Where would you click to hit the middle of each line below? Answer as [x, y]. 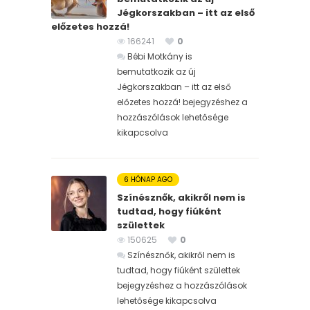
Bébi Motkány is [160, 56]
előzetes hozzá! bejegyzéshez [178, 102]
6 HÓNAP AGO [148, 179]
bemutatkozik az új [156, 71]
